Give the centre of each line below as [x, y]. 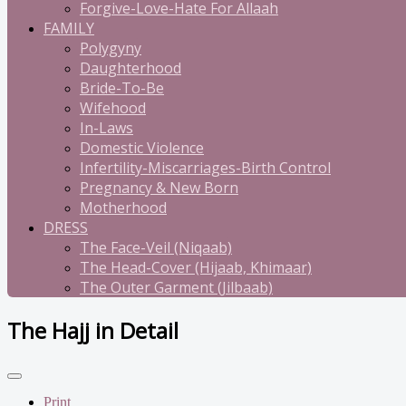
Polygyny [111, 48]
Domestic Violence [142, 148]
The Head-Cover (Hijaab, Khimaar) [196, 267]
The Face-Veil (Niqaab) [156, 247]
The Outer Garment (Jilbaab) [176, 287]
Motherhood [123, 208]
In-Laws [106, 128]
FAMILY [69, 28]
